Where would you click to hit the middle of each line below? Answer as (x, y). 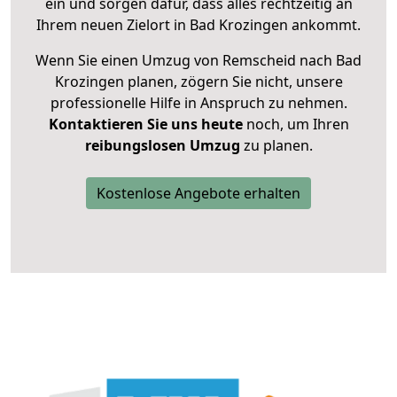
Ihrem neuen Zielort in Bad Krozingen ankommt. (198, 25)
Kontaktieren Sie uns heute (145, 125)
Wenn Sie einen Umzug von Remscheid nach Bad (198, 61)
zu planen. (276, 146)
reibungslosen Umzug (162, 146)
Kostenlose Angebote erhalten (198, 194)
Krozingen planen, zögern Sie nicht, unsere (198, 82)
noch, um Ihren (296, 125)
